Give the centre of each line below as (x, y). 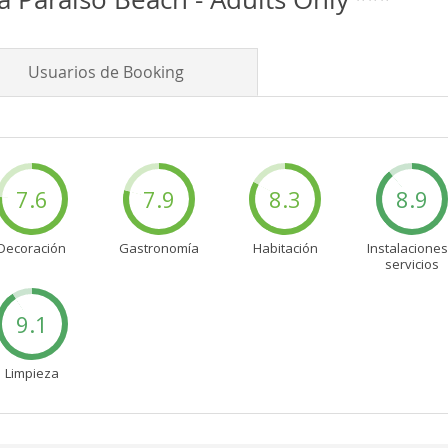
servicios (412, 264)
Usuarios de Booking (108, 72)
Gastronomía (158, 248)
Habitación (285, 248)
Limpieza (31, 373)
